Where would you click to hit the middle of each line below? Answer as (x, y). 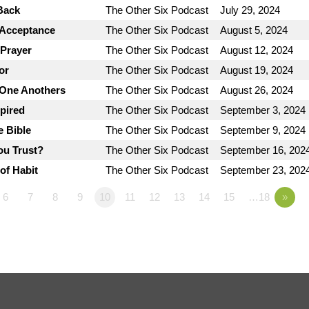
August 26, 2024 (257, 90)
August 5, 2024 (254, 30)
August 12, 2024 (257, 50)
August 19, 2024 (257, 70)
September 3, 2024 (263, 110)
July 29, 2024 (250, 10)
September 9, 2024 (263, 130)
